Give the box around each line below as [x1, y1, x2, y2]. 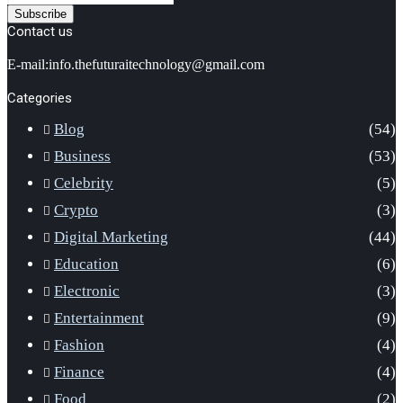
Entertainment [54, 309, 144, 327]
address [6, 32, 49, 49]
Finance [54, 363, 104, 381]
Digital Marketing [54, 228, 168, 246]
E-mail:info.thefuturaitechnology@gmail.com [7, 56, 264, 72]
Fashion [54, 336, 104, 354]
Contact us [7, 22, 73, 40]
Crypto [54, 201, 98, 219]
